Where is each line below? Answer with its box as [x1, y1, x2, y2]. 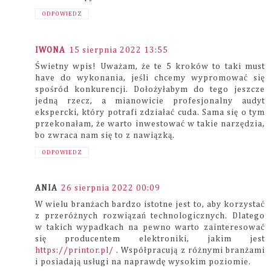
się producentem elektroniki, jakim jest [35, 235, 265, 244]
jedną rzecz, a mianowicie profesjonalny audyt [35, 96, 265, 105]
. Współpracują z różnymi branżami [114, 246, 265, 255]
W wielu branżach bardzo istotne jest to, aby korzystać [35, 200, 265, 209]
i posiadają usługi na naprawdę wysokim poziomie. [35, 258, 251, 267]
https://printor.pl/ [35, 246, 114, 255]
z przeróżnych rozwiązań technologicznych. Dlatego [35, 212, 265, 221]
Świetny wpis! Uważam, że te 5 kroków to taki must [35, 62, 265, 71]
